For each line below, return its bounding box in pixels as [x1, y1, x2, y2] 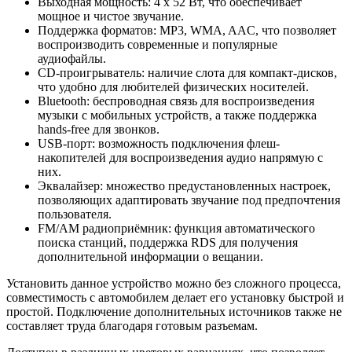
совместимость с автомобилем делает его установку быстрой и [6, 291, 344, 305]
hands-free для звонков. [38, 123, 159, 137]
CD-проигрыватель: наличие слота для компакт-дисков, [38, 66, 337, 80]
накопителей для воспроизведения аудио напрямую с [38, 151, 323, 165]
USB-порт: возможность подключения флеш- [38, 137, 280, 151]
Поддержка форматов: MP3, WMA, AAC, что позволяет [38, 24, 336, 38]
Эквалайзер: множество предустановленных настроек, [38, 179, 331, 193]
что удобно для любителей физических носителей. [38, 80, 309, 94]
